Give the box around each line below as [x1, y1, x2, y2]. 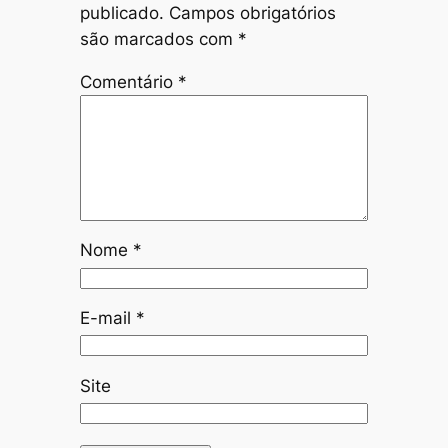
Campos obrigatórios [168, 2, 336, 23]
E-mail [79, 308, 136, 329]
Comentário [79, 71, 178, 92]
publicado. [79, 2, 164, 23]
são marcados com [79, 28, 238, 49]
